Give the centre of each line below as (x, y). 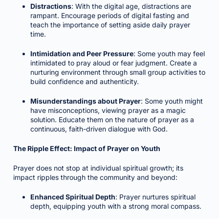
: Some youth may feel (169, 54)
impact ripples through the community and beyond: (95, 177)
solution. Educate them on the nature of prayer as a (112, 120)
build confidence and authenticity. (84, 81)
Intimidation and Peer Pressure (82, 54)
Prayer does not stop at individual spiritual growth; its (98, 168)
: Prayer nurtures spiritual (155, 197)
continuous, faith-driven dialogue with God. (99, 129)
